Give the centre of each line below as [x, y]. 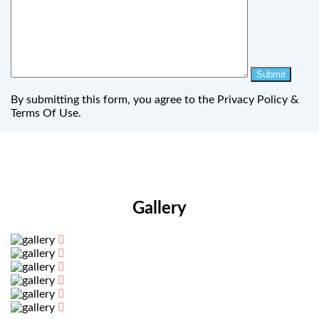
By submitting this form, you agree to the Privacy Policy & [155, 100]
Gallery [159, 209]
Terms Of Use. [46, 114]
